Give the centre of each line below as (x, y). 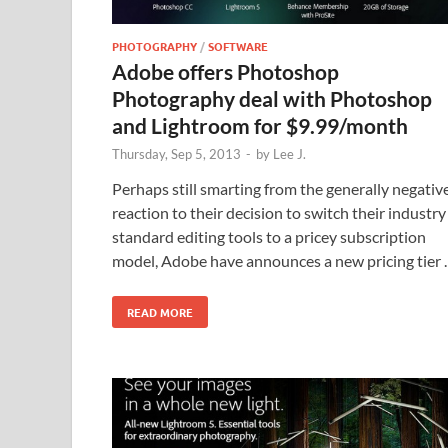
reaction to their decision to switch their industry (279, 212)
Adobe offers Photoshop (225, 71)
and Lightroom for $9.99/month (260, 125)
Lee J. (289, 153)
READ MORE (160, 311)
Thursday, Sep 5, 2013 (176, 153)
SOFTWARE (238, 45)
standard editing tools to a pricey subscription (269, 236)
